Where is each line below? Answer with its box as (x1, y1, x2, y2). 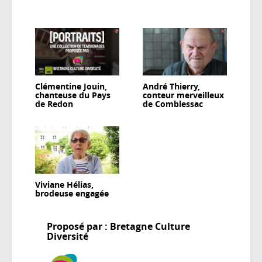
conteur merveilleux (143, 89, 224, 101)
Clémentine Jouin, (35, 80, 107, 92)
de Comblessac (143, 98, 203, 109)
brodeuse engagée (35, 187, 109, 199)
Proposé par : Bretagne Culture (47, 219, 190, 233)
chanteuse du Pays (35, 89, 111, 101)
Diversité (47, 229, 88, 243)
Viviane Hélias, (35, 178, 94, 190)
